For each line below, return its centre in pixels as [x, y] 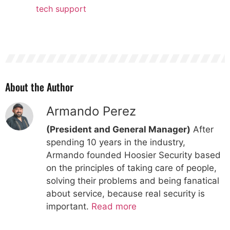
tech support [61, 9]
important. [69, 207]
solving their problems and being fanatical [133, 181]
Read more [114, 207]
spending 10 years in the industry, [116, 142]
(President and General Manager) [118, 130]
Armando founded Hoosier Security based [133, 155]
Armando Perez [91, 111]
